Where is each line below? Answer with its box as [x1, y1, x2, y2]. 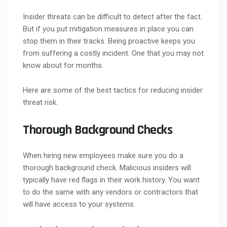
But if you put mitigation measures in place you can [23, 24, 194, 33]
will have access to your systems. [23, 199, 135, 209]
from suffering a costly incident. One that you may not [23, 48, 204, 58]
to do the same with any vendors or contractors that [23, 187, 198, 197]
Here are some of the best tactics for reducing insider [23, 85, 203, 95]
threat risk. [23, 97, 58, 107]
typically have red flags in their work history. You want [23, 175, 200, 184]
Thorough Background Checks [23, 121, 172, 138]
